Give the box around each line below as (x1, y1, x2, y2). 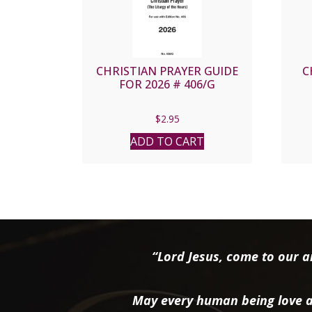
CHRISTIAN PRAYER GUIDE (96, 63, 239, 79)
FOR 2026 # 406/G (119, 76, 216, 92)
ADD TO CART (130, 133, 205, 149)
